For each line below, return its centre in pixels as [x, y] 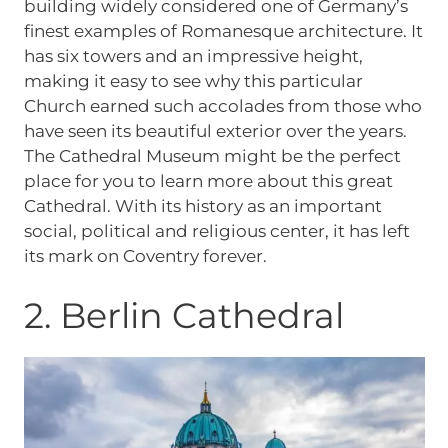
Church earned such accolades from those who [222, 106]
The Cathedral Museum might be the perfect [212, 156]
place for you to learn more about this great [208, 181]
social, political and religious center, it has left [216, 231]
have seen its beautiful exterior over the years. [215, 131]
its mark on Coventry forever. [145, 256]
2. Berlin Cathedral [183, 315]
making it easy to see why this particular [193, 81]
